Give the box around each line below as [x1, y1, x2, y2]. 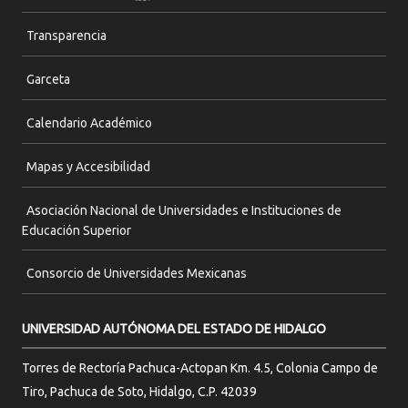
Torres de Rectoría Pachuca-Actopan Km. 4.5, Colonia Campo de [22, 361, 378, 376]
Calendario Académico [26, 116, 152, 131]
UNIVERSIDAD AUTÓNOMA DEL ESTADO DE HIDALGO [22, 321, 326, 337]
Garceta [26, 72, 70, 87]
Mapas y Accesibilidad [26, 159, 150, 175]
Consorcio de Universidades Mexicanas [26, 266, 247, 281]
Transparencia [26, 28, 107, 44]
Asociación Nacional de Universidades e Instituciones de [26, 203, 342, 219]
